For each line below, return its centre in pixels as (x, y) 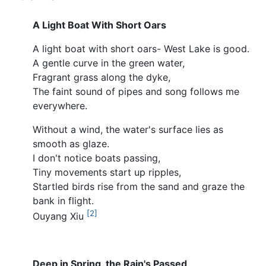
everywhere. (60, 106)
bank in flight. (63, 201)
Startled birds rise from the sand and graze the (139, 187)
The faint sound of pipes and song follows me (136, 92)
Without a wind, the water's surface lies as (128, 130)
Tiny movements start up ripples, (107, 172)
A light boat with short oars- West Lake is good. (141, 49)
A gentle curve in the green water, (109, 63)
